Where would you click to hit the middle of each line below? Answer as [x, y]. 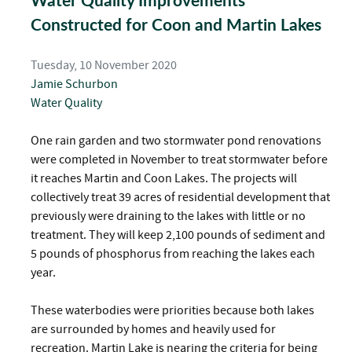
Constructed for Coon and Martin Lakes [176, 25]
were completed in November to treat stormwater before [179, 160]
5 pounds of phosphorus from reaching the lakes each [173, 254]
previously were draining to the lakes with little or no [168, 216]
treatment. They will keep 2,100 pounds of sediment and [178, 235]
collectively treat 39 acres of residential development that [180, 198]
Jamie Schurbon [74, 84]
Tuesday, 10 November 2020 [104, 66]
